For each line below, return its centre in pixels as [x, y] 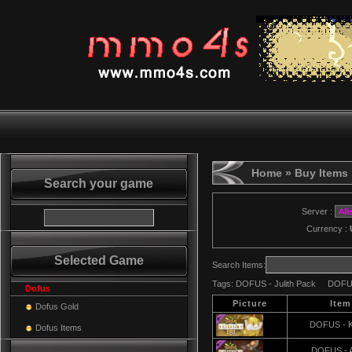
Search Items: [239, 265]
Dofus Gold [57, 306]
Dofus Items [59, 328]
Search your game [99, 183]
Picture [250, 303]
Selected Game [99, 260]
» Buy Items [315, 173]
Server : [312, 211]
